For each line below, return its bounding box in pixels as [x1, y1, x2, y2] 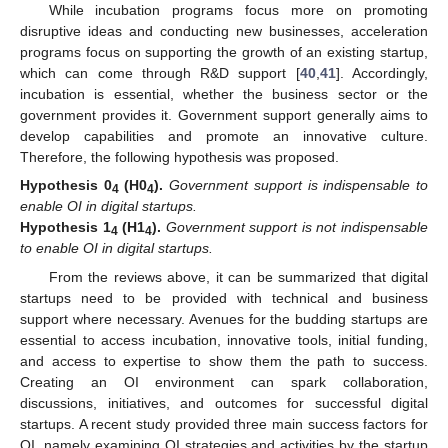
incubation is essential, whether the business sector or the [20, 86, 428, 103]
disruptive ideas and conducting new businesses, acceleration [20, 23, 428, 40]
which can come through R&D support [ [20, 65, 300, 82]
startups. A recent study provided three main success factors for [20, 415, 428, 432]
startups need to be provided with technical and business [20, 289, 428, 306]
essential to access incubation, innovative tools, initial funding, [20, 331, 428, 348]
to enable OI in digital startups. [20, 240, 213, 257]
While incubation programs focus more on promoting [48, 2, 428, 19]
